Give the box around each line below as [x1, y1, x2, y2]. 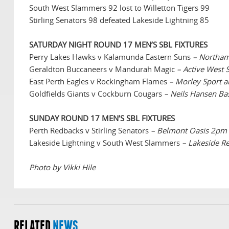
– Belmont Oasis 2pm [151, 125, 227, 136]
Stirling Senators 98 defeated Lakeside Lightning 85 [29, 15, 209, 26]
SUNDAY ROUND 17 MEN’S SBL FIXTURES [29, 113, 175, 124]
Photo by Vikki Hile [29, 162, 96, 173]
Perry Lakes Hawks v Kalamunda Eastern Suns [29, 52, 193, 62]
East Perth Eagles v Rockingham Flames [29, 76, 169, 87]
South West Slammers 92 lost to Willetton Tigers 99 [29, 3, 210, 13]
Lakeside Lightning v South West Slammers [29, 138, 182, 148]
